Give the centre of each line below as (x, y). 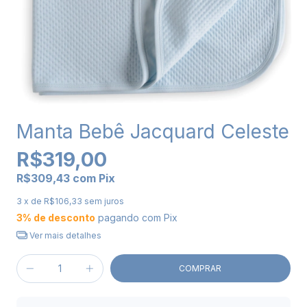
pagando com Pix (136, 217)
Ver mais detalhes (64, 235)
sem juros (104, 201)
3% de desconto (56, 217)
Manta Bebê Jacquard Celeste (153, 131)
